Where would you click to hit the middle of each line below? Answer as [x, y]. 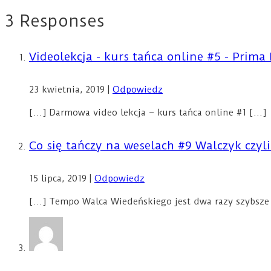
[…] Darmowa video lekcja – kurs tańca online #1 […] [148, 112]
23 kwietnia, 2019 [68, 89]
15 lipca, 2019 [59, 178]
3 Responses [55, 21]
